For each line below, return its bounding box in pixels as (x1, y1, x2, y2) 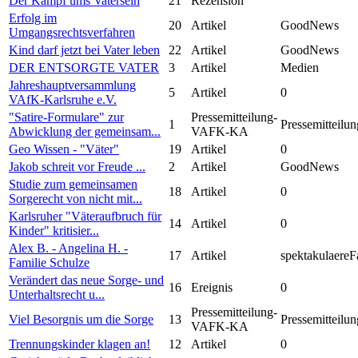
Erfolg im (9, 10, 57, 25)
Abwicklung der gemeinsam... (9, 124, 161, 138)
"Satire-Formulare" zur (9, 109, 124, 124)
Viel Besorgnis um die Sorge (9, 312, 153, 326)
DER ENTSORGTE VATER (9, 60, 159, 74)
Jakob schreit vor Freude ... (9, 159, 145, 173)
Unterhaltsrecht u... (9, 287, 105, 301)
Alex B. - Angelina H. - (9, 241, 128, 255)
